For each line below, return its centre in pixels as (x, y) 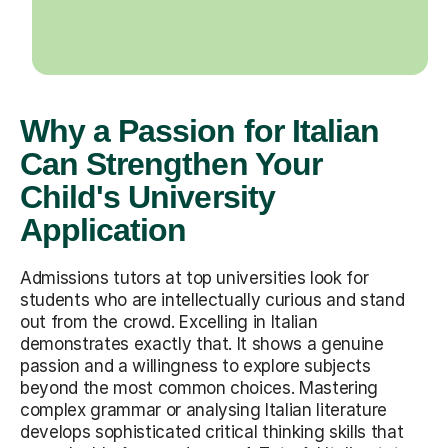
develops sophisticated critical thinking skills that (212, 431)
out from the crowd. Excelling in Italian (169, 321)
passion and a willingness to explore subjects (195, 365)
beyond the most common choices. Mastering (199, 387)
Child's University (147, 196)
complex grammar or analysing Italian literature (204, 409)
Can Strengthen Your (171, 163)
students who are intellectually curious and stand (212, 299)
